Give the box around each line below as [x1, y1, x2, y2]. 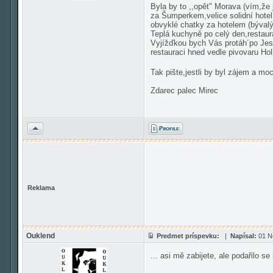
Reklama [27, 184, 55, 191]
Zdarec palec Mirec [151, 86, 218, 95]
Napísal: [230, 232, 257, 239]
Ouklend [26, 232, 55, 240]
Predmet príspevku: [157, 232, 219, 239]
